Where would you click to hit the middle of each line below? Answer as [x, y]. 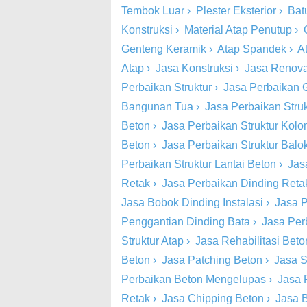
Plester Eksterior [236, 11]
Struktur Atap [152, 241]
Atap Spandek [252, 49]
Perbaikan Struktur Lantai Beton [199, 164]
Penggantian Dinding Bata [186, 222]
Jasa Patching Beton [212, 260]
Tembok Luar [153, 11]
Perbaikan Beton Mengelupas [194, 279]
